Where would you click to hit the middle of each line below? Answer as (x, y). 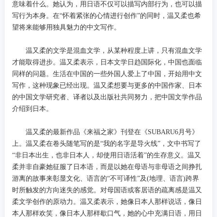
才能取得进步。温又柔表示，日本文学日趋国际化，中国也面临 (107, 62)
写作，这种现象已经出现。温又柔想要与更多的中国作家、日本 (107, 86)
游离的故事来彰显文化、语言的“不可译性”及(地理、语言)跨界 (106, 179)
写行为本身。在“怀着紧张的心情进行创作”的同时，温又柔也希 (107, 16)
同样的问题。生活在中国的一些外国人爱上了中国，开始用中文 (107, 74)
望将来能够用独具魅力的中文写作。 (66, 28)
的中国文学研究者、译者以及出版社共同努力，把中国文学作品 (107, 97)
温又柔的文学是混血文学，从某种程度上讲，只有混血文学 (107, 51)
